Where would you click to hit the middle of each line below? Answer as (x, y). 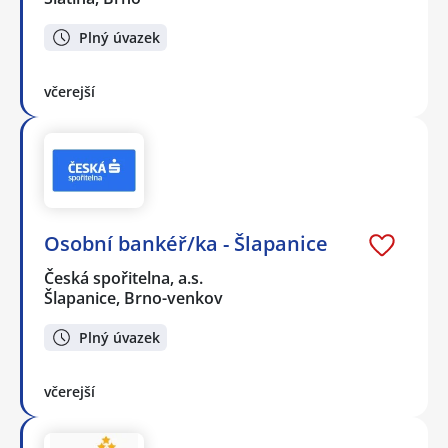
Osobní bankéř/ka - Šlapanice (186, 244)
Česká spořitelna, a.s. (124, 278)
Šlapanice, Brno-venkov (133, 298)
